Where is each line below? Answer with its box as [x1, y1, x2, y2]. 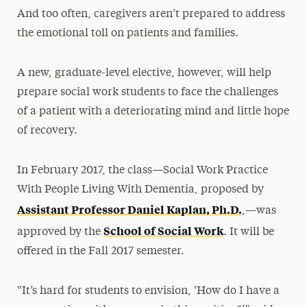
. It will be [223, 227, 274, 238]
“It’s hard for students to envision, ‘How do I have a [16, 286, 280, 297]
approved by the [16, 227, 103, 238]
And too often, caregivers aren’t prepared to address [16, 9, 285, 21]
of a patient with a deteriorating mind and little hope [16, 106, 289, 118]
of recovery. [16, 125, 77, 137]
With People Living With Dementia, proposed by [16, 184, 267, 196]
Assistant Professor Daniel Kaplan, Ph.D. [16, 201, 242, 217]
